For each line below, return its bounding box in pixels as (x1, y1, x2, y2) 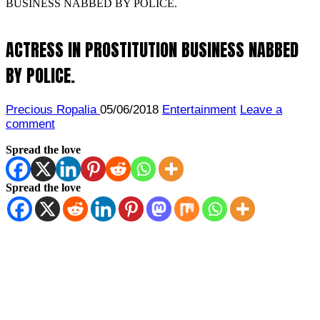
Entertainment (162, 102, 236, 116)
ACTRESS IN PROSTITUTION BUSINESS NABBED (6, 36, 299, 63)
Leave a (240, 102, 282, 116)
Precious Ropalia (6, 102, 100, 116)
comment (6, 116, 55, 131)
